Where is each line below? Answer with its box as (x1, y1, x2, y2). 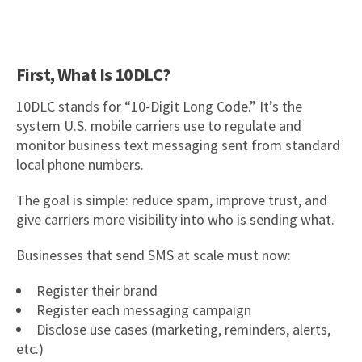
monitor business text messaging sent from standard (16, 135, 340, 154)
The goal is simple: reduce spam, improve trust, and (16, 190, 327, 209)
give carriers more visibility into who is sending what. (16, 209, 335, 229)
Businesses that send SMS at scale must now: (16, 245, 291, 264)
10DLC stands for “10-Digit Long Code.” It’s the (16, 96, 302, 116)
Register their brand (36, 280, 158, 300)
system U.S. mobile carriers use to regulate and (16, 116, 301, 135)
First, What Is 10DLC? (16, 62, 170, 86)
